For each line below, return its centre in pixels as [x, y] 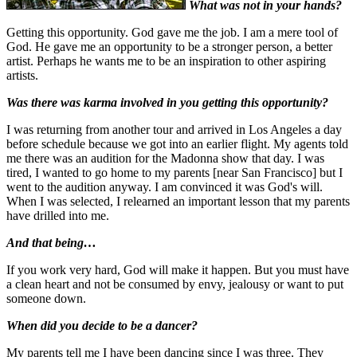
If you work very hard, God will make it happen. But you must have [178, 269]
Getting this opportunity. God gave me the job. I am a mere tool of [172, 32]
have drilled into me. [58, 215]
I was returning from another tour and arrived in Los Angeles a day [174, 129]
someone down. [46, 298]
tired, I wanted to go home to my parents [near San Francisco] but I [175, 172]
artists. [22, 75]
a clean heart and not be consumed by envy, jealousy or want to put [175, 284]
